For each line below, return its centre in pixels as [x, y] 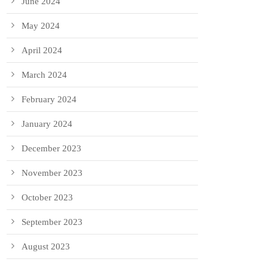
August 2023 [46, 247]
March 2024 [44, 75]
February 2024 [49, 100]
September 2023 [52, 222]
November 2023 [52, 173]
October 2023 [47, 198]
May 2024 [41, 26]
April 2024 [42, 51]
